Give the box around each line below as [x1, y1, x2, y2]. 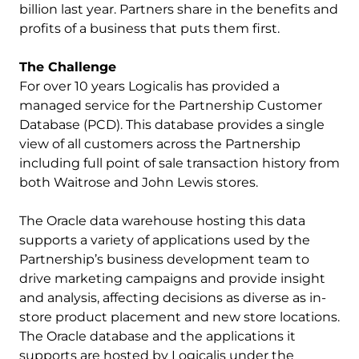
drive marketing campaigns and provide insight [19, 271, 325, 286]
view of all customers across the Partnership [19, 136, 301, 151]
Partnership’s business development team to [19, 252, 309, 267]
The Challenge [19, 59, 116, 75]
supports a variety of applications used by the [19, 232, 310, 248]
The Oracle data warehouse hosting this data [19, 213, 305, 228]
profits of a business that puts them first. [19, 21, 280, 36]
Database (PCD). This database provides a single [19, 117, 325, 132]
